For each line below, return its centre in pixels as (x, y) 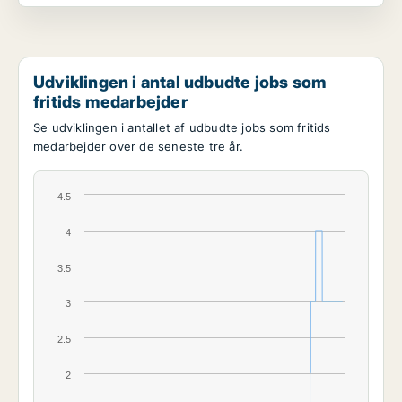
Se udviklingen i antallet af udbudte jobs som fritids (182, 128)
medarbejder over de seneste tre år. (138, 147)
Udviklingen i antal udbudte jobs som (180, 82)
